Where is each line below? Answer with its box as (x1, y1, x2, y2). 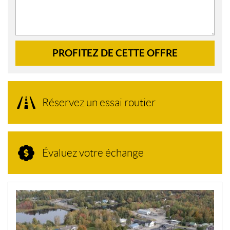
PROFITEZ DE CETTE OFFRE (52, 47, 178, 59)
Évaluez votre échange (42, 147, 144, 159)
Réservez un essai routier (42, 97, 156, 109)
